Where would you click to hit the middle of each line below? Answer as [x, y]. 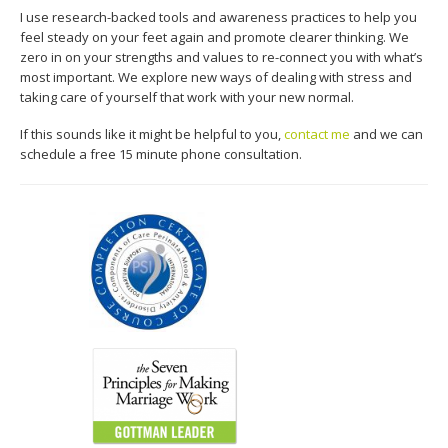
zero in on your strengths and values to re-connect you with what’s [221, 57]
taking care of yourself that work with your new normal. [187, 97]
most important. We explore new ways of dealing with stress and [216, 77]
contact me [317, 134]
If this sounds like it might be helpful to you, [152, 134]
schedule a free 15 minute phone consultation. [161, 154]
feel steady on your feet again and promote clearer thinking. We [214, 37]
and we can [386, 134]
